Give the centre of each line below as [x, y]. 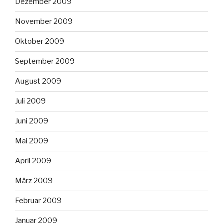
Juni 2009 [32, 121]
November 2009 [44, 22]
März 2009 [34, 181]
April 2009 [33, 161]
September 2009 [45, 61]
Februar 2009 [38, 201]
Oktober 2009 [40, 42]
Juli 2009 [30, 101]
